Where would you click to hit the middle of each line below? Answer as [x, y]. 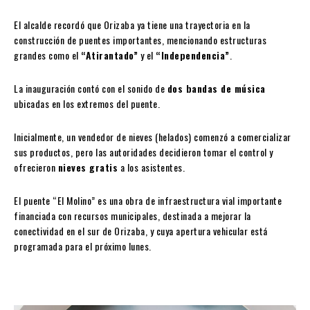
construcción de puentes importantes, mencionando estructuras [140, 40]
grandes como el [47, 55]
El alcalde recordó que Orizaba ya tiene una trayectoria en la [132, 25]
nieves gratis [88, 167]
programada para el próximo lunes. [83, 246]
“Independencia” [193, 55]
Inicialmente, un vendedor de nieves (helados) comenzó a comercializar [153, 137]
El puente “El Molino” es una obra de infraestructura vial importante [148, 201]
